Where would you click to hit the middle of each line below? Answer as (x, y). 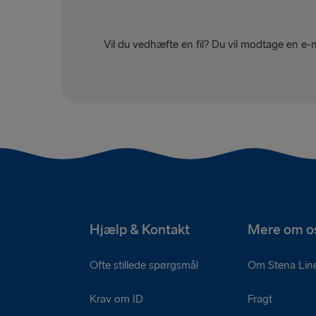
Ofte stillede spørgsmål (144, 265)
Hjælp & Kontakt (139, 230)
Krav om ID (116, 299)
